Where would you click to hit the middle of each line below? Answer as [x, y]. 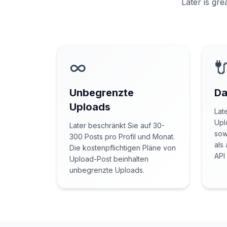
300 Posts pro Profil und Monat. [122, 137]
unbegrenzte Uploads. [107, 170]
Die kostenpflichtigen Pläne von [123, 148]
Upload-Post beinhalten [109, 159]
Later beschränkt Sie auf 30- [117, 125]
